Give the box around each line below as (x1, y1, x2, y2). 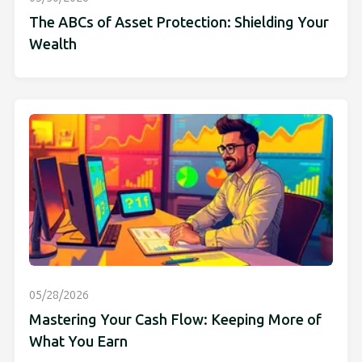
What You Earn (29, 333, 128, 351)
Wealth (29, 35, 77, 53)
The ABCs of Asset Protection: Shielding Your (29, 13, 329, 32)
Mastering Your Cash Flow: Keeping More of (29, 311, 322, 330)
